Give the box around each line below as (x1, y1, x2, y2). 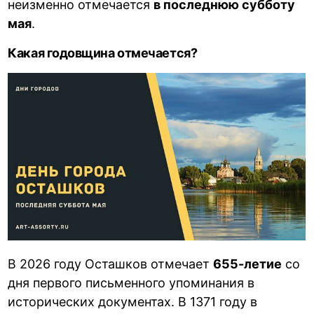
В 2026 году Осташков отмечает (8, 256, 214, 271)
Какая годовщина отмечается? (8, 45, 198, 60)
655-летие (213, 256, 282, 271)
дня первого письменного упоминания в (8, 275, 255, 290)
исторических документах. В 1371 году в (8, 294, 258, 309)
